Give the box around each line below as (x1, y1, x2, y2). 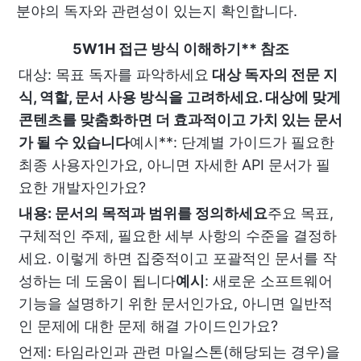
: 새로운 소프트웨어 (205, 272, 333, 289)
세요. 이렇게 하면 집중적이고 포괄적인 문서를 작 (19, 249, 337, 267)
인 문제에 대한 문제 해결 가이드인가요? (19, 317, 278, 334)
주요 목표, (268, 204, 334, 222)
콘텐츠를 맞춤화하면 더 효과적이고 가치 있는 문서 (19, 110, 342, 128)
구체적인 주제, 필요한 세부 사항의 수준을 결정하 (19, 226, 337, 244)
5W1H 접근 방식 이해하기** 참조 (72, 39, 289, 57)
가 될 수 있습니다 (19, 133, 130, 151)
